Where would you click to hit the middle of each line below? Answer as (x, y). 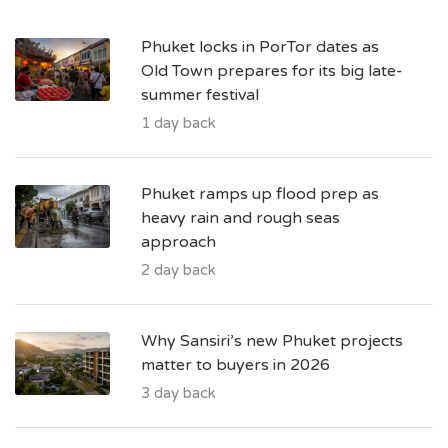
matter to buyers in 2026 (235, 364)
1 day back (178, 122)
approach (178, 241)
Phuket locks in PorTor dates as (260, 46)
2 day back (178, 269)
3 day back (178, 392)
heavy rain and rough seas (240, 217)
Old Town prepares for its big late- (272, 70)
